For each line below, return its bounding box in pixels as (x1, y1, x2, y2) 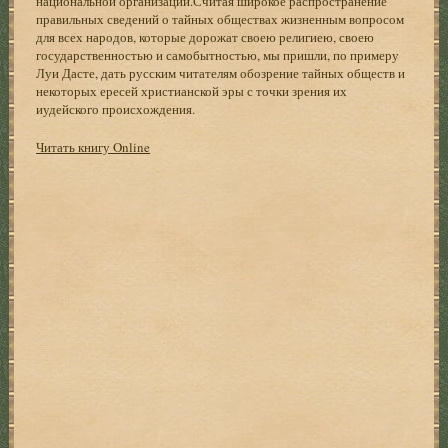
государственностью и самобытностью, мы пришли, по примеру (36, 45, 400, 64)
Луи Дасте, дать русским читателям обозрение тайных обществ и (36, 63, 406, 82)
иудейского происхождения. (36, 99, 196, 118)
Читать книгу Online (36, 137, 151, 156)
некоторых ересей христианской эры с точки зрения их (36, 81, 348, 100)
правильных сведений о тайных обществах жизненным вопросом (36, 9, 405, 28)
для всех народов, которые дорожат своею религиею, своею (36, 27, 375, 46)
